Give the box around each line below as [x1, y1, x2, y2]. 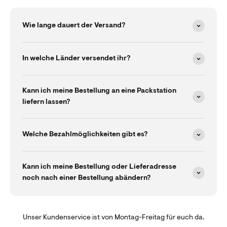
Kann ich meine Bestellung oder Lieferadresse [22, 163, 176, 171]
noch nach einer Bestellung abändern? [22, 174, 150, 182]
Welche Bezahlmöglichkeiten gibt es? [22, 131, 147, 138]
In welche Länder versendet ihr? [22, 55, 130, 62]
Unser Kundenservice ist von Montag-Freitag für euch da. [23, 214, 204, 221]
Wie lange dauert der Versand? [22, 22, 125, 29]
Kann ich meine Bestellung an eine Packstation [22, 87, 176, 95]
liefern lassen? [22, 98, 70, 106]
